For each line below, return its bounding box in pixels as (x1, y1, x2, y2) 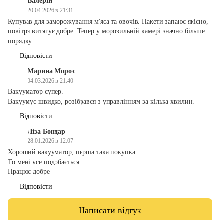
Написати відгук (79, 205, 141, 215)
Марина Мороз (27, 67, 75, 75)
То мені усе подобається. (8, 158, 81, 166)
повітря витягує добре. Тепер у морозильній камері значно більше (8, 27, 205, 35)
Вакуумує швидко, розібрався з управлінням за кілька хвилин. (8, 98, 194, 106)
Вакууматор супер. (8, 88, 63, 96)
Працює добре (8, 168, 50, 176)
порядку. (8, 37, 33, 45)
